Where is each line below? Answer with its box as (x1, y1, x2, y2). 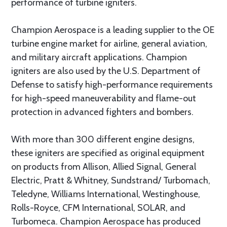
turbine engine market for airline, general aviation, (11, 38, 207, 49)
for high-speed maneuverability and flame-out (11, 93, 196, 104)
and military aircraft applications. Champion (11, 52, 187, 63)
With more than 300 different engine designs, (11, 134, 195, 145)
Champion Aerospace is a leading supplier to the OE (11, 24, 214, 35)
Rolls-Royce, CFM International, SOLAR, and (11, 202, 185, 213)
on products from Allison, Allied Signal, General (11, 161, 196, 172)
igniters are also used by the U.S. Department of (11, 65, 201, 77)
